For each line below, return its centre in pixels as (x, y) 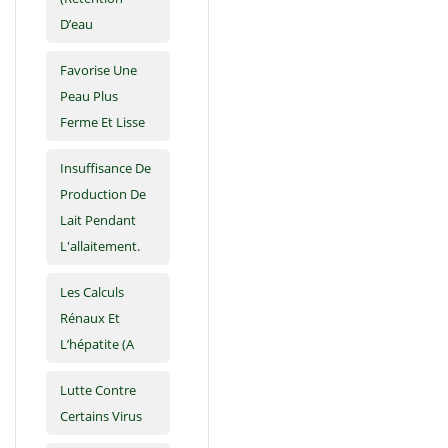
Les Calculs (92, 292)
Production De (103, 194)
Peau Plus (89, 96)
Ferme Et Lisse (102, 122)
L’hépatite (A (97, 344)
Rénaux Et (90, 318)
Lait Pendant (98, 220)
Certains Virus (101, 416)
